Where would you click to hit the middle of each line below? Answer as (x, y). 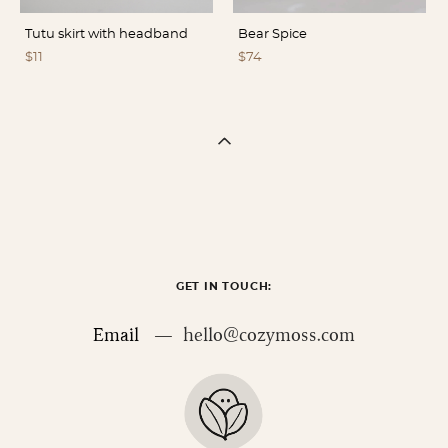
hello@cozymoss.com (269, 335)
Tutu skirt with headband (106, 34)
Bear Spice (272, 34)
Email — (138, 335)
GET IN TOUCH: (224, 286)
